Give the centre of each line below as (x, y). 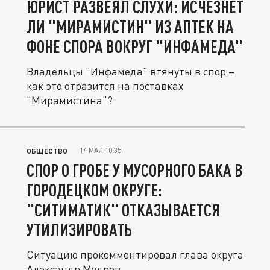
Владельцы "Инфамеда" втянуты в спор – (130, 71)
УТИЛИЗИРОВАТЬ (79, 230)
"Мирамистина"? (70, 100)
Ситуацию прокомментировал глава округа (135, 254)
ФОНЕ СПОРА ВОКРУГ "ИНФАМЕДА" (135, 46)
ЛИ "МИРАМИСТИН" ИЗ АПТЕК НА (130, 27)
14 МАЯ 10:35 (100, 150)
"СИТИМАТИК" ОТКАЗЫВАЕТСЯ (123, 210)
